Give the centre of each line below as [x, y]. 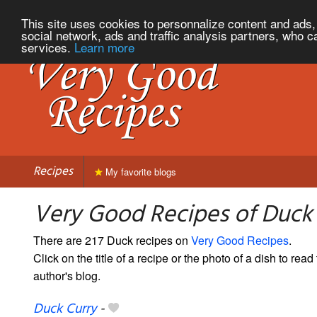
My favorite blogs [139, 171]
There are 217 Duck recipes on [112, 240]
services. [48, 47]
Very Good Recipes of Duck [173, 215]
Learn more [104, 47]
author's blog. [67, 275]
